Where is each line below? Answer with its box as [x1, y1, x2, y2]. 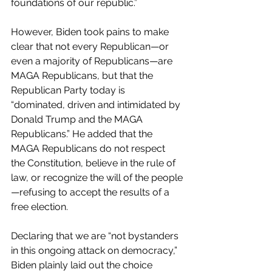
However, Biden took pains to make [11, 25, 171, 38]
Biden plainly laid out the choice [11, 259, 155, 271]
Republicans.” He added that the [11, 127, 155, 140]
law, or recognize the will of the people [11, 171, 183, 183]
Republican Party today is [11, 84, 127, 96]
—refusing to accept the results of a [11, 186, 172, 198]
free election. [11, 200, 68, 212]
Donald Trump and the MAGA [11, 113, 145, 125]
